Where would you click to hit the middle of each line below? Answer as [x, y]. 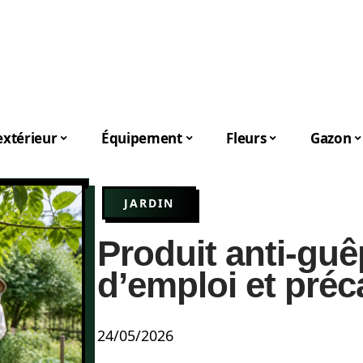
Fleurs [246, 138]
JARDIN [149, 203]
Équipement [142, 138]
